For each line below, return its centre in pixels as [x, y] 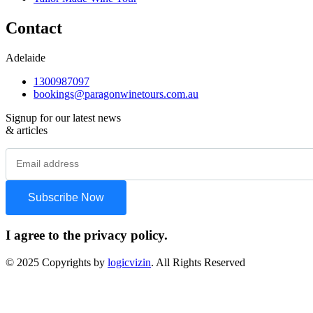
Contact [34, 28]
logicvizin [129, 263]
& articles [27, 130]
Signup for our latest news [63, 117]
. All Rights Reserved [198, 263]
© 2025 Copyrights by [57, 263]
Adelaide [26, 57]
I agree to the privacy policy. [87, 235]
